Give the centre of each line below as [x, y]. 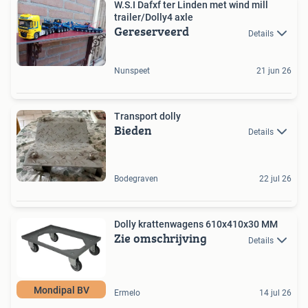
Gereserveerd [152, 32]
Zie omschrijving [161, 239]
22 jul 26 [275, 179]
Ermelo [127, 293]
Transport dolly [147, 116]
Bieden [133, 130]
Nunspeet [132, 70]
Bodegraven [136, 179]
